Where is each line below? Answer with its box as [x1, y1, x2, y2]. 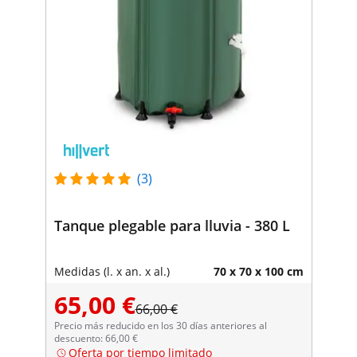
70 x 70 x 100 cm [213, 263, 304, 279]
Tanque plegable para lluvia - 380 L [53, 215, 290, 235]
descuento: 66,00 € [53, 331, 138, 345]
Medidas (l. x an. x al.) [53, 263, 170, 279]
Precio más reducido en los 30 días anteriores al [53, 318, 267, 332]
